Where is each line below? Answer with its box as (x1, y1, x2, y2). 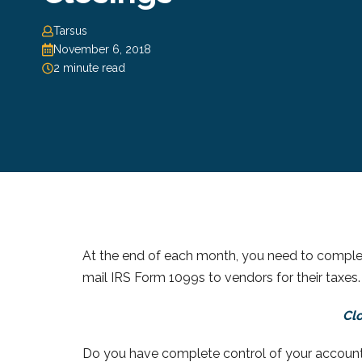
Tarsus (53, 23, 87, 37)
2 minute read (53, 61, 125, 74)
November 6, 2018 (53, 42, 151, 56)
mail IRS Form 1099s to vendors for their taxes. (82, 269, 360, 285)
